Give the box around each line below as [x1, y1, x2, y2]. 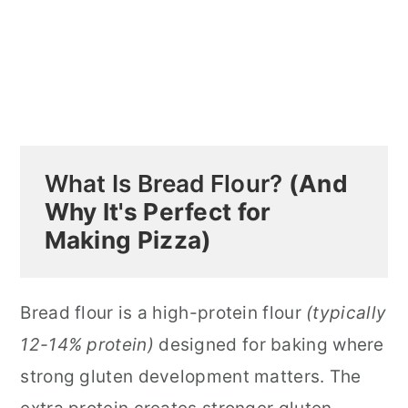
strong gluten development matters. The [20, 366, 362, 388]
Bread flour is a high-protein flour [20, 302, 301, 324]
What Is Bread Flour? [44, 169, 283, 199]
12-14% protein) [20, 334, 159, 356]
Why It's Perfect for [44, 198, 271, 227]
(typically [301, 302, 387, 324]
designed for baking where [158, 334, 384, 356]
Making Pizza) [44, 226, 212, 255]
